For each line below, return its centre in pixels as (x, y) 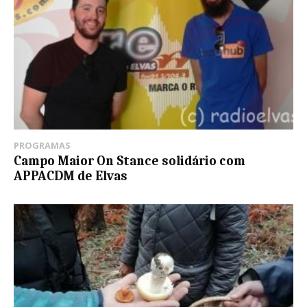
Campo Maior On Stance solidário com (130, 161)
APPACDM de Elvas (71, 176)
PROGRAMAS (42, 146)
